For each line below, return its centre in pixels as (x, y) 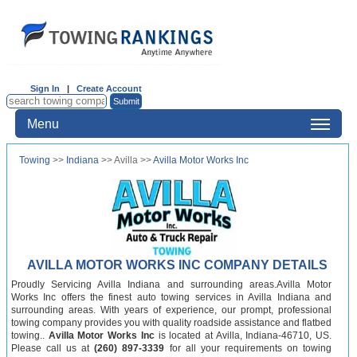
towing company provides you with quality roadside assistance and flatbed (171, 323)
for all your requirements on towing (248, 348)
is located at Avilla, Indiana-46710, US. (243, 335)
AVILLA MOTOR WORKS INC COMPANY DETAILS (178, 265)
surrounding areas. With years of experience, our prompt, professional (171, 310)
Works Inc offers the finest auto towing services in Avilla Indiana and (171, 297)
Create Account (109, 88)
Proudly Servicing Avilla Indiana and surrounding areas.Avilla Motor (171, 284)
